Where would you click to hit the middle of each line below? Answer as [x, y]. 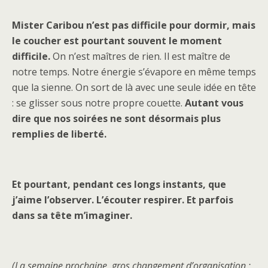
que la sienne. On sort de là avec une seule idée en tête [134, 88]
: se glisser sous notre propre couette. [98, 103]
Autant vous [214, 103]
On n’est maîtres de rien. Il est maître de [140, 57]
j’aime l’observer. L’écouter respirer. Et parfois [123, 200]
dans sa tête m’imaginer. [72, 216]
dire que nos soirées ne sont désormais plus [116, 119]
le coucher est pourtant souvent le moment [117, 41]
